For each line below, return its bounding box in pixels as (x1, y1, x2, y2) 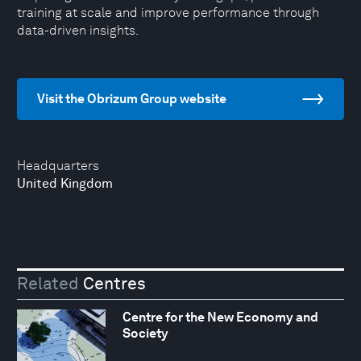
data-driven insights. (17, 23, 139, 38)
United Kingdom (17, 176, 113, 191)
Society (122, 325, 168, 341)
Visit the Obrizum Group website (37, 91, 226, 106)
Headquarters (17, 158, 99, 173)
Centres (79, 273, 146, 294)
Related (17, 273, 79, 294)
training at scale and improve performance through (17, 5, 319, 20)
